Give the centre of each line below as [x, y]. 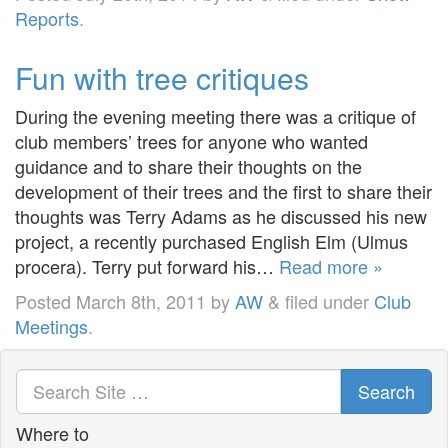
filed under [327, 300]
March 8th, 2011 [141, 300]
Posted [45, 300]
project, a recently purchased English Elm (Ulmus [211, 240]
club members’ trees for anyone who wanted [191, 140]
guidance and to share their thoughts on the [188, 165]
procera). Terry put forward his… [147, 265]
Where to [52, 432]
